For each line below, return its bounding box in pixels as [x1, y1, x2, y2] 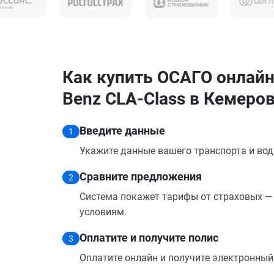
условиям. [80, 206, 127, 218]
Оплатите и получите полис [80, 231, 218, 244]
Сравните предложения [80, 170, 202, 183]
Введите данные [80, 124, 165, 137]
